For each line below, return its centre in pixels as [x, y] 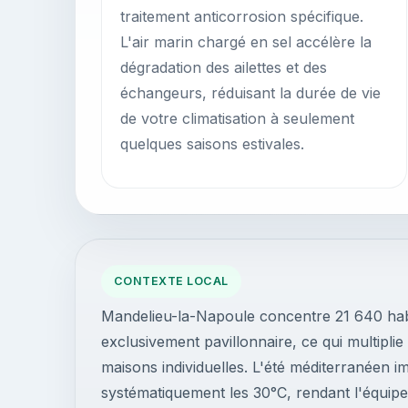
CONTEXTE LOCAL [171, 281]
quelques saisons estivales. [212, 144]
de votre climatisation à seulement [237, 118]
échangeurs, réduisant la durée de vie [250, 93]
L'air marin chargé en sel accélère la [246, 42]
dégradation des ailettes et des [224, 67]
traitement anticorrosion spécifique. [242, 16]
